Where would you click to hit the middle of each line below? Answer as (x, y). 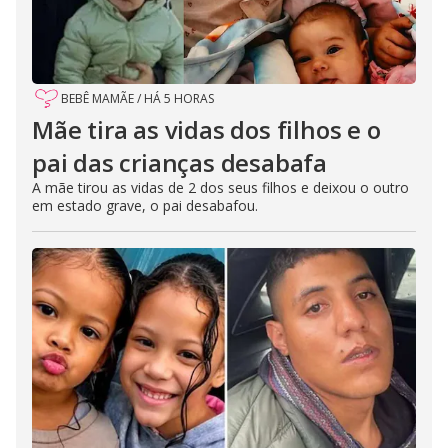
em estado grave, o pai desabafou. (145, 205)
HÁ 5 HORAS (179, 98)
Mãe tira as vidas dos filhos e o (206, 129)
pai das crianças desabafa (179, 162)
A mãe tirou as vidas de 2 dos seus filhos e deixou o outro (220, 187)
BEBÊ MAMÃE (97, 98)
